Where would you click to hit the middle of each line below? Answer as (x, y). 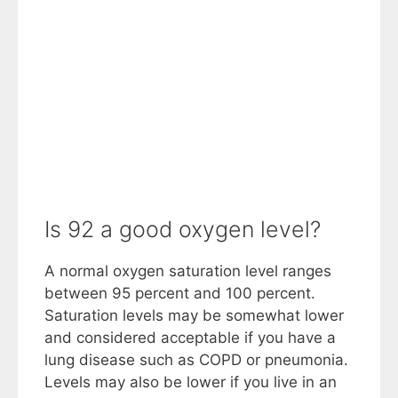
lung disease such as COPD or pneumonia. (196, 360)
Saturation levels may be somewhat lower (194, 315)
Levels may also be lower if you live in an (191, 382)
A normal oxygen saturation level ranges (188, 271)
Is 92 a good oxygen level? (183, 229)
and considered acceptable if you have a (190, 338)
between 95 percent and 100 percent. (180, 293)
